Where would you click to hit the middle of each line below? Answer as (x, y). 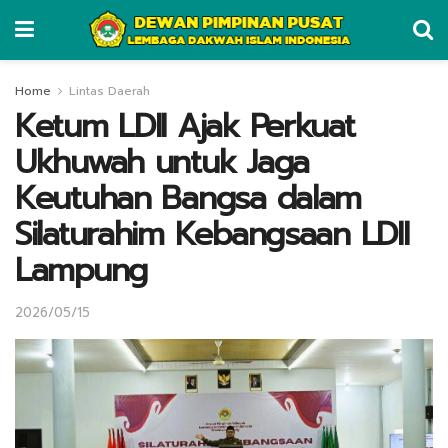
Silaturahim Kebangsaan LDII (212, 234)
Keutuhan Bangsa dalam (188, 198)
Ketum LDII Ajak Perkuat (185, 126)
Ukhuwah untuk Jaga (162, 162)
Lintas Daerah (109, 91)
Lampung (81, 270)
